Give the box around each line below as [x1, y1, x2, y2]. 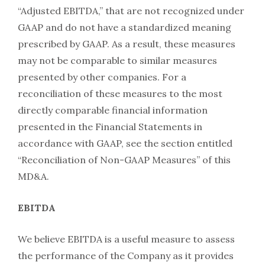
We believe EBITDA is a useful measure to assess [18, 232, 235, 245]
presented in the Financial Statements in [18, 120, 202, 132]
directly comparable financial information [18, 104, 208, 116]
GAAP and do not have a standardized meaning [18, 21, 231, 33]
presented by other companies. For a [18, 70, 186, 83]
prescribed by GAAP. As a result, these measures [18, 37, 235, 50]
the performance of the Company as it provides [18, 249, 234, 261]
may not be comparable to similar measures [18, 54, 217, 66]
